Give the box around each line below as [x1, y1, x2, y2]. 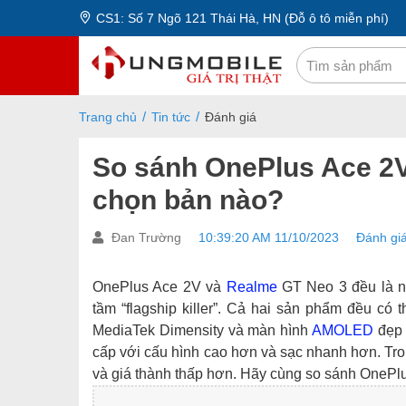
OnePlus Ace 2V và [92, 279, 227, 295]
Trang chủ [79, 110, 137, 124]
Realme [226, 279, 277, 295]
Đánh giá [205, 110, 256, 124]
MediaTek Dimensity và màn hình [92, 323, 312, 338]
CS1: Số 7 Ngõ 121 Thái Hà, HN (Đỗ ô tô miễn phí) [96, 11, 389, 25]
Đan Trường [108, 230, 185, 245]
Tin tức [151, 110, 190, 124]
